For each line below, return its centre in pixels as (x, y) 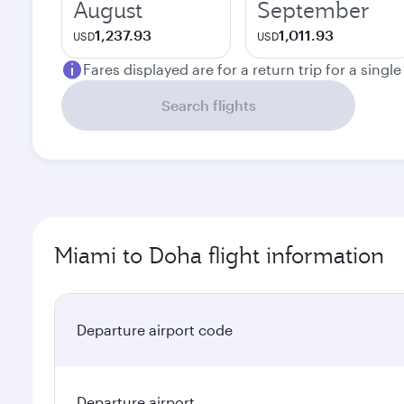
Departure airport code (155, 330)
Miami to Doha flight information (219, 255)
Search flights (208, 105)
